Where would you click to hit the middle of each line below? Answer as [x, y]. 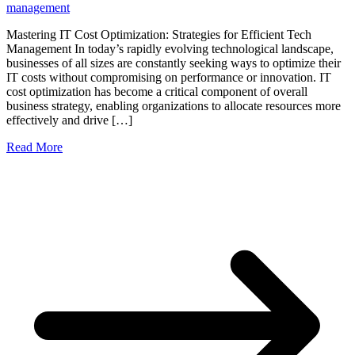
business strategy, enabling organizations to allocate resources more [174, 106]
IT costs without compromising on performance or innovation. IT [169, 78]
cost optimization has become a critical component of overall [157, 92]
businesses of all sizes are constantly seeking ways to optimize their [174, 63]
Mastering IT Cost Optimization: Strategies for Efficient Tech [159, 35]
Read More [34, 147]
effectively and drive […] [69, 120]
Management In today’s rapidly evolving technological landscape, [170, 49]
